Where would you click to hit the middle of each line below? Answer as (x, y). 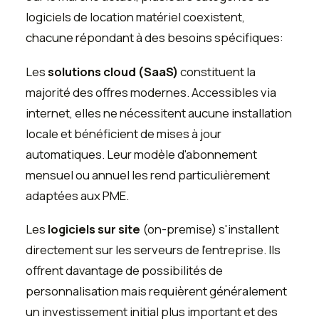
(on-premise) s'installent (210, 229)
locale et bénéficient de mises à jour (124, 133)
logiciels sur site (94, 229)
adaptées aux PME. (77, 195)
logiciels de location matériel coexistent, (135, 17)
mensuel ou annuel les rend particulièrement (148, 174)
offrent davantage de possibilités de (124, 271)
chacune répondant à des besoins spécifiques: (155, 38)
